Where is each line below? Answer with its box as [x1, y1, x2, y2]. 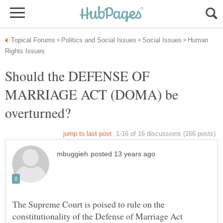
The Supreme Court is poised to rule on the [12, 198, 165, 211]
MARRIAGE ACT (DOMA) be [5, 85, 178, 104]
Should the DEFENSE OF [5, 66, 149, 85]
